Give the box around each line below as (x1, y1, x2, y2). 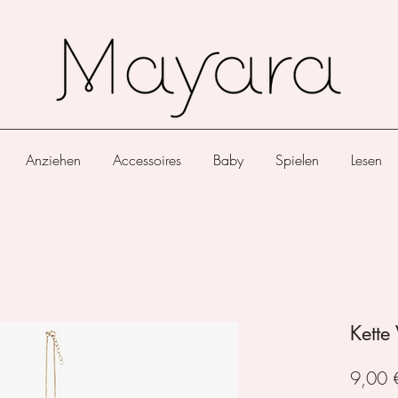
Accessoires (112, 149, 181, 170)
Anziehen (25, 149, 81, 170)
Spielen (275, 149, 319, 170)
